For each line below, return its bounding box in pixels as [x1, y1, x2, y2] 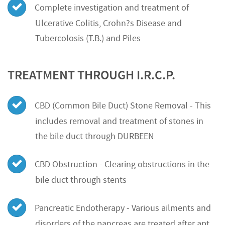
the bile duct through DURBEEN [35, 132, 154, 142]
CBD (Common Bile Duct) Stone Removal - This [35, 101, 211, 111]
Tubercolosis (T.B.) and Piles [35, 34, 141, 44]
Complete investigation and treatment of [35, 3, 189, 13]
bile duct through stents [35, 175, 127, 185]
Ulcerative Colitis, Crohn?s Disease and [35, 19, 182, 29]
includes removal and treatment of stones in [35, 117, 203, 127]
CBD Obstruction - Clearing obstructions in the [35, 160, 209, 170]
